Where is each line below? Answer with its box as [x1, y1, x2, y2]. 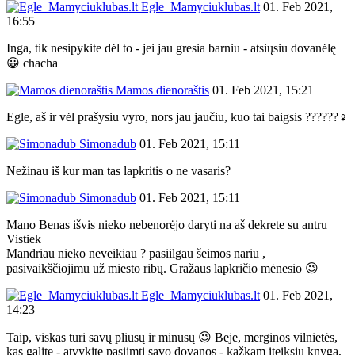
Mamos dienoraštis [113, 82, 209, 97]
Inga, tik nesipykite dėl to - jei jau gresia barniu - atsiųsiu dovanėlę [6, 40, 336, 55]
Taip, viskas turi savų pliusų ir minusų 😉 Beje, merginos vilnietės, [6, 330, 338, 344]
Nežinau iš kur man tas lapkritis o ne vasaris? [6, 163, 231, 177]
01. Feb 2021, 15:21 [212, 82, 314, 97]
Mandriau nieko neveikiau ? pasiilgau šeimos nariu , [6, 246, 265, 260]
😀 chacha [6, 55, 58, 70]
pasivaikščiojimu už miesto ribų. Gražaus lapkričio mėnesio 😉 [6, 261, 319, 275]
